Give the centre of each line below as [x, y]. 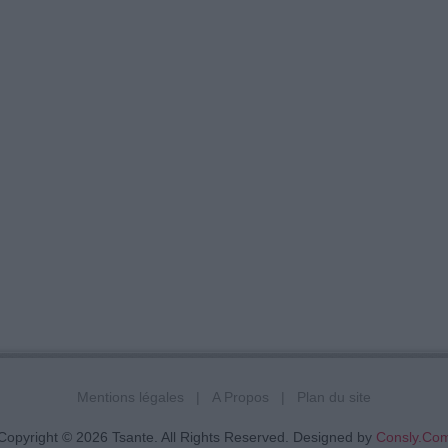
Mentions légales [130, 397]
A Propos [240, 397]
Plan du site [334, 397]
